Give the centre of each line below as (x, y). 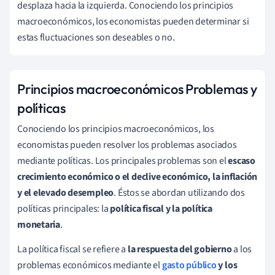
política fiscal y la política (161, 209)
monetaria (39, 225)
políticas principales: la (64, 209)
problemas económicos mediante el (90, 265)
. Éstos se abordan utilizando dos (179, 193)
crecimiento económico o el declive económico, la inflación (137, 177)
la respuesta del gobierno (180, 250)
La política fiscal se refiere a (72, 250)
